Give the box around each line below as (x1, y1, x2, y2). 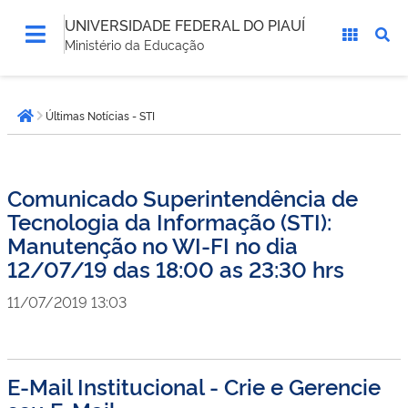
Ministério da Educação (65, 36, 204, 53)
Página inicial (24, 114, 122, 136)
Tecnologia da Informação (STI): (7, 206, 331, 236)
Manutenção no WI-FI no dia (7, 229, 298, 260)
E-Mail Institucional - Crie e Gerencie (7, 371, 381, 401)
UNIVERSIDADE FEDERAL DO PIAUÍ (65, 15, 305, 35)
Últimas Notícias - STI (46, 108, 155, 123)
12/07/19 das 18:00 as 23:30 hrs (7, 253, 344, 283)
